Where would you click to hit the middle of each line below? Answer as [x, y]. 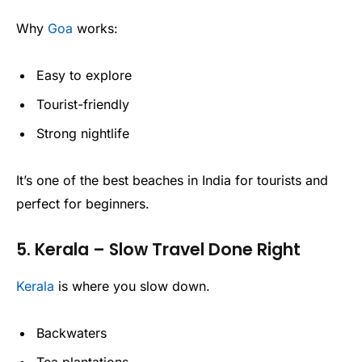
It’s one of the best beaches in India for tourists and [172, 180]
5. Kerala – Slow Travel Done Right [158, 250]
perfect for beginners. [83, 203]
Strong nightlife [83, 133]
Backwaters [72, 333]
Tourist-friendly [83, 104]
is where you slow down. [132, 286]
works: [95, 29]
